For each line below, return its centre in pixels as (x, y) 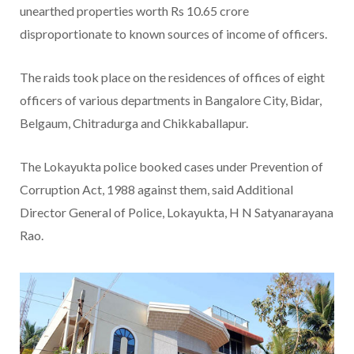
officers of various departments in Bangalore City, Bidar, (171, 100)
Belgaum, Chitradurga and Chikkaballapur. (134, 122)
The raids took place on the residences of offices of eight (172, 77)
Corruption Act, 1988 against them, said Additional (156, 189)
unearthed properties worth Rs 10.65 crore (134, 10)
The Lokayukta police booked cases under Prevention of (171, 166)
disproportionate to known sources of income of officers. (173, 33)
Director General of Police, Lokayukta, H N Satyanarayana (177, 212)
